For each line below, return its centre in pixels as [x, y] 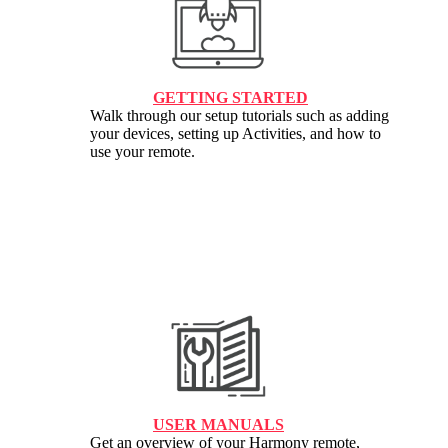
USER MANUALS [218, 425]
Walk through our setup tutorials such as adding [239, 116]
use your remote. [142, 152]
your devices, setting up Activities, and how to [235, 134]
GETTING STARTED [230, 98]
